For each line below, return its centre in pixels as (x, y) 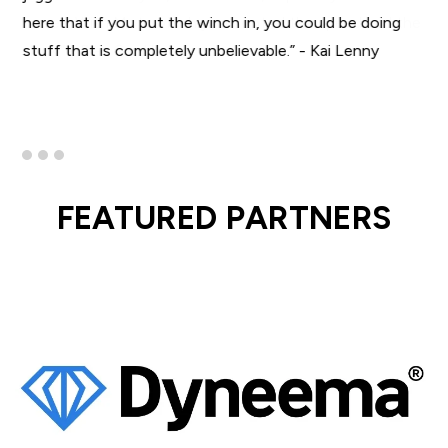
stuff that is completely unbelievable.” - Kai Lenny (200, 51)
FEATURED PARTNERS (224, 218)
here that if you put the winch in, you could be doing (211, 23)
